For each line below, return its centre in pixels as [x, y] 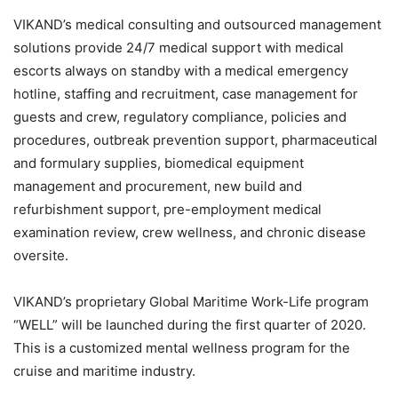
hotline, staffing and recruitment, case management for [186, 93]
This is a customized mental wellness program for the [182, 347]
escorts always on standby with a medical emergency [181, 70]
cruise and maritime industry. [104, 370]
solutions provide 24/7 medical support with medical [179, 47]
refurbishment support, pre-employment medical [167, 209]
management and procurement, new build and [158, 186]
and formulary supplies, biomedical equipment [159, 163]
